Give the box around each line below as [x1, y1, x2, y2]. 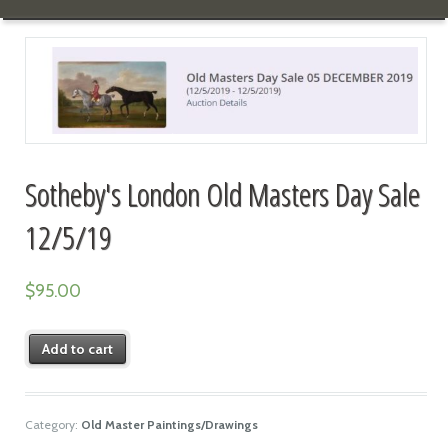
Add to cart [42, 339, 114, 358]
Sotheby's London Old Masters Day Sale [24, 171, 420, 215]
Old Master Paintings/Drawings [80, 417, 258, 433]
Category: [24, 417, 81, 433]
